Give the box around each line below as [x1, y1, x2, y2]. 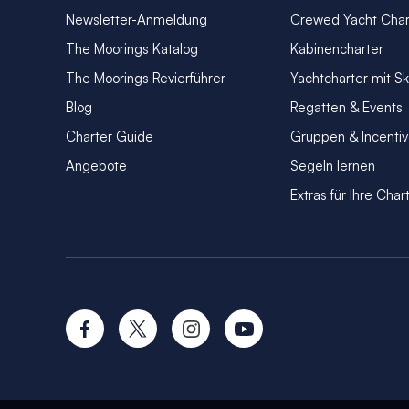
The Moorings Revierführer [66, 68, 225, 87]
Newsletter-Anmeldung [66, 10, 207, 28]
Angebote [66, 156, 127, 174]
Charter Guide [66, 127, 153, 145]
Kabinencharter [290, 39, 383, 58]
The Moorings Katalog [66, 39, 198, 58]
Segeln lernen [290, 156, 375, 174]
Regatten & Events [290, 98, 403, 116]
